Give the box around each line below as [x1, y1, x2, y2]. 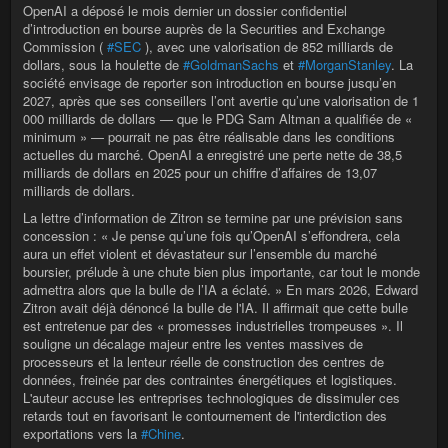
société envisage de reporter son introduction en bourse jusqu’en [23, 73, 396, 92]
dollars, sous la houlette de [23, 55, 183, 74]
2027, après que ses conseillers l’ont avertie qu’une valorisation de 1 [23, 91, 419, 110]
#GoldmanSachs [183, 55, 279, 74]
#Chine [141, 424, 181, 443]
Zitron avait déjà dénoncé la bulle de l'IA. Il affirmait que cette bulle [23, 298, 408, 317]
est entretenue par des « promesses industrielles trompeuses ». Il [23, 316, 403, 335]
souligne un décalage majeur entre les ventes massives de [23, 334, 363, 353]
